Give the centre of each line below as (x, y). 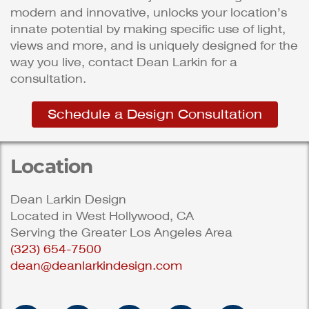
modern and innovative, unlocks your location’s (149, 13)
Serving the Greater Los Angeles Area (121, 233)
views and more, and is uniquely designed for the (154, 46)
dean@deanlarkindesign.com (96, 266)
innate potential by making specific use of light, (148, 30)
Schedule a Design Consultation (154, 114)
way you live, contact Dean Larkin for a (124, 63)
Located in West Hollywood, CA (102, 217)
